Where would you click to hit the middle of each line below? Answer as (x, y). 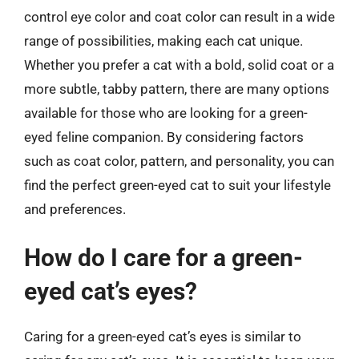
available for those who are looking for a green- (166, 113)
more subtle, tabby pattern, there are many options (177, 89)
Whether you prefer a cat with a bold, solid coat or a (179, 65)
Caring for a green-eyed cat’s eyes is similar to (163, 337)
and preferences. (75, 209)
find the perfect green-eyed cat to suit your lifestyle (177, 185)
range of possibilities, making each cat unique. (163, 40)
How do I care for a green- (163, 258)
